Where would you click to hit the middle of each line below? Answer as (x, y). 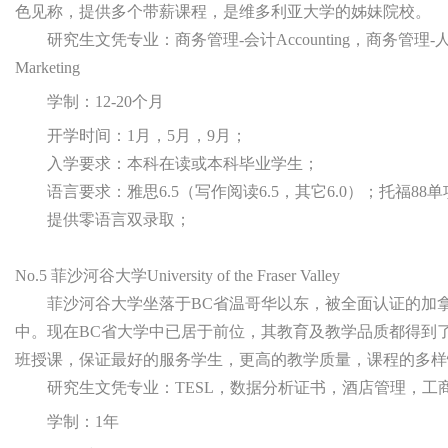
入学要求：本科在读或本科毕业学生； (183, 163)
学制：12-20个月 (105, 101)
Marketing (47, 67)
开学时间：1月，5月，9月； (147, 135)
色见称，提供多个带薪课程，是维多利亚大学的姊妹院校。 (223, 11)
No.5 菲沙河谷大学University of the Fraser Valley (177, 275)
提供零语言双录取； (119, 219)
